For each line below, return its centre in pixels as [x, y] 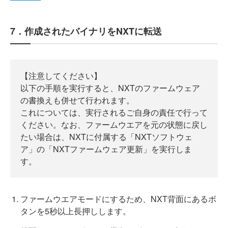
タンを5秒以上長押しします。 [76, 211]
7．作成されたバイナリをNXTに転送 [86, 31]
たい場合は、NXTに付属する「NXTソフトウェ [106, 137]
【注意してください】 [61, 76]
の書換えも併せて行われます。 [77, 100]
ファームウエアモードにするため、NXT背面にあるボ [118, 199]
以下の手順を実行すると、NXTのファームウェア [110, 88]
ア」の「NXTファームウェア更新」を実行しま [106, 149]
